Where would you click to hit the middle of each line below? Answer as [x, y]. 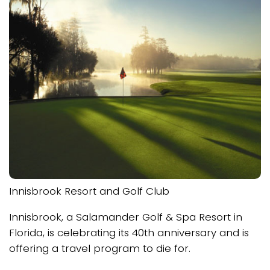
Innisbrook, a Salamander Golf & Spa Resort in [126, 217]
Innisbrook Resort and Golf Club [89, 191]
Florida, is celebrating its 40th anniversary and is [129, 232]
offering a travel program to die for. [100, 248]
